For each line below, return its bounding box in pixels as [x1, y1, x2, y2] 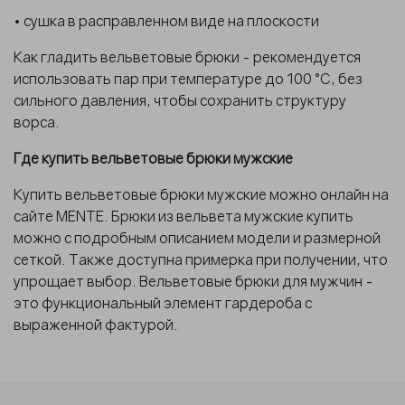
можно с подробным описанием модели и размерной [14, 228, 381, 247]
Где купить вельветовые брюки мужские [14, 148, 293, 167]
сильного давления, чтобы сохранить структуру [14, 90, 346, 109]
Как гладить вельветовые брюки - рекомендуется [14, 47, 361, 66]
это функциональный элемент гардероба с [14, 293, 312, 312]
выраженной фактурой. [14, 315, 178, 334]
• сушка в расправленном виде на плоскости [14, 11, 319, 30]
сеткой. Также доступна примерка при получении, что [14, 250, 388, 268]
